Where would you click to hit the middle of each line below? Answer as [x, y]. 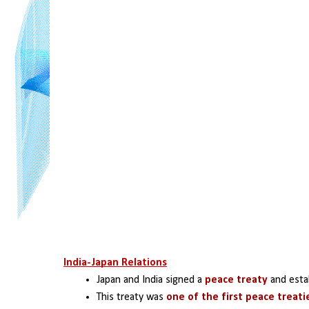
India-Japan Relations [115, 263]
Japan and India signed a [151, 280]
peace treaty [236, 280]
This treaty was [131, 298]
